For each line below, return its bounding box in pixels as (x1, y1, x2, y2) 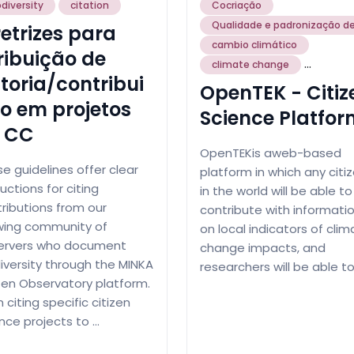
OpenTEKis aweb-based (200, 144, 341, 161)
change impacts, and (200, 239, 326, 256)
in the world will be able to (200, 182, 352, 199)
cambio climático (212, 37, 297, 51)
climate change (212, 57, 289, 71)
